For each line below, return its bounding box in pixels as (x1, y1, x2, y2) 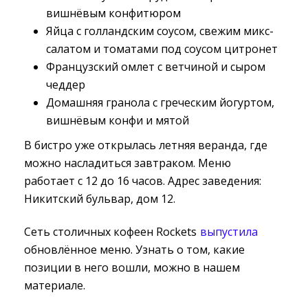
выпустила (200, 224, 258, 240)
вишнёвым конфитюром (46, 5, 181, 21)
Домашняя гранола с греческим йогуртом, (46, 95, 274, 111)
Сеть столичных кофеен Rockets (24, 224, 199, 240)
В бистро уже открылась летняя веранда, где (24, 137, 267, 153)
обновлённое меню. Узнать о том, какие (24, 242, 245, 258)
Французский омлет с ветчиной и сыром (46, 59, 265, 75)
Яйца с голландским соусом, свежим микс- (46, 23, 274, 39)
